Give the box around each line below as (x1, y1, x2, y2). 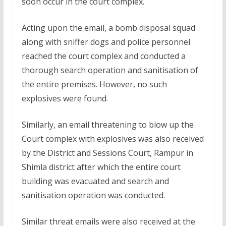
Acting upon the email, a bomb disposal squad (21, 22, 195, 33)
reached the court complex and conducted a (21, 50, 186, 62)
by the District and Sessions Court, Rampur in (21, 147, 193, 158)
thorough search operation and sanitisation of (21, 65, 198, 76)
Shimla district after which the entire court (21, 161, 181, 173)
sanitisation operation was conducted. (21, 190, 165, 201)
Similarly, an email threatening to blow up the (21, 119, 194, 130)
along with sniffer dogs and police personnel (21, 36, 190, 47)
